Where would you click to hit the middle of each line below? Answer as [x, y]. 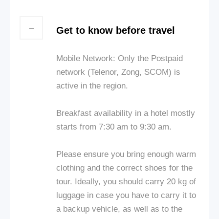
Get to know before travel [116, 30]
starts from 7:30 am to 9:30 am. [114, 127]
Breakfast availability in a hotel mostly [126, 113]
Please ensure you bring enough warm [126, 154]
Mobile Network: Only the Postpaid [120, 58]
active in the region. [92, 86]
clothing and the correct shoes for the [124, 168]
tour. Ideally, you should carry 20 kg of [126, 181]
